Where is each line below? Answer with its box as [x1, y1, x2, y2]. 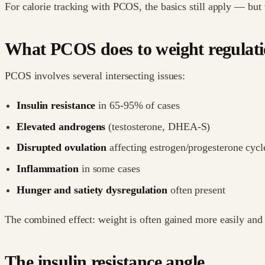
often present [167, 183, 225, 196]
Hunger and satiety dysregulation [17, 183, 168, 196]
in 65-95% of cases [95, 99, 180, 112]
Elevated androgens [17, 120, 106, 132]
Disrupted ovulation [17, 141, 107, 154]
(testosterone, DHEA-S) [105, 120, 211, 132]
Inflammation [17, 162, 79, 174]
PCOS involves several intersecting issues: [5, 70, 186, 82]
